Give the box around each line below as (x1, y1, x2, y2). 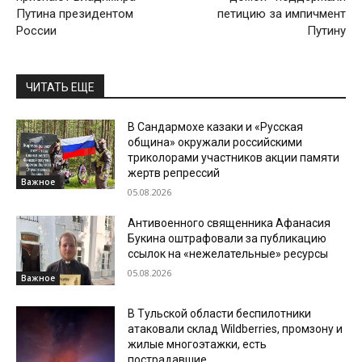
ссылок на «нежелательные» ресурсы (128, 247, 329, 261)
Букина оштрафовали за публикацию (128, 232, 327, 246)
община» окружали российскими (128, 136, 303, 149)
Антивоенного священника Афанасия (128, 217, 331, 230)
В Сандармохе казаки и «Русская (128, 120, 304, 134)
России (16, 23, 57, 39)
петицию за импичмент (217, 6, 346, 22)
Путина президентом (16, 6, 133, 22)
